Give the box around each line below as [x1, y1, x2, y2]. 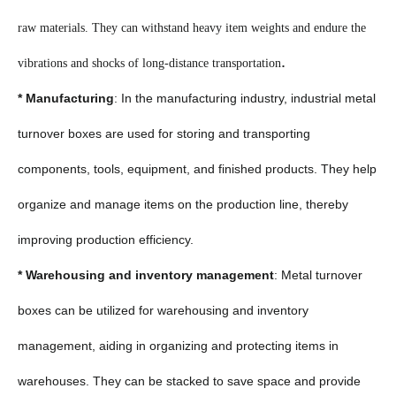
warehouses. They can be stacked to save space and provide [18, 373, 361, 388]
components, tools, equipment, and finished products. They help [18, 161, 377, 176]
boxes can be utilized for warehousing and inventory [18, 302, 308, 317]
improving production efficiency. [18, 232, 194, 247]
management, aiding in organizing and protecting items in [18, 338, 339, 353]
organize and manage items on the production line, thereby [18, 196, 348, 211]
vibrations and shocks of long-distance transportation [18, 56, 281, 70]
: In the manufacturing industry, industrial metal [114, 90, 376, 105]
